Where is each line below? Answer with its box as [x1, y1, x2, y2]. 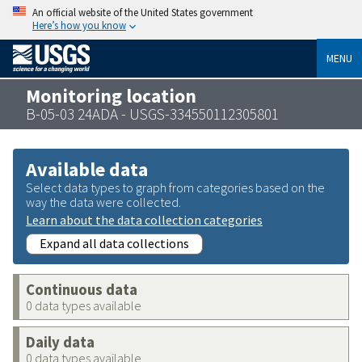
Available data [26, 156, 148, 182]
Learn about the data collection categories [26, 211, 263, 228]
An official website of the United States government [32, 6, 253, 19]
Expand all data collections [40, 234, 189, 251]
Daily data [26, 332, 95, 351]
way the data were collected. [26, 193, 181, 210]
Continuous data [26, 280, 137, 299]
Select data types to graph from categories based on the [26, 179, 325, 196]
